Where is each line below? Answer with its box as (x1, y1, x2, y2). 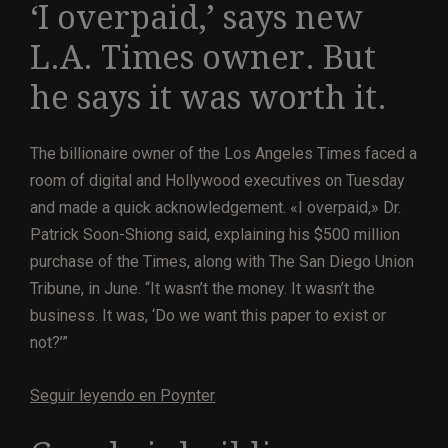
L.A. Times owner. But (30, 39, 376, 78)
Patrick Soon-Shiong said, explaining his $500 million (30, 224, 400, 244)
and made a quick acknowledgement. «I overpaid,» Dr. (30, 197, 401, 217)
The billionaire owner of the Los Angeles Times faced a (30, 143, 417, 163)
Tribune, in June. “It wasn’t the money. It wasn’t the (30, 278, 375, 298)
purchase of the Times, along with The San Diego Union (30, 251, 414, 271)
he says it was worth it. (30, 79, 387, 118)
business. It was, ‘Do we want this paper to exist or (30, 305, 386, 325)
